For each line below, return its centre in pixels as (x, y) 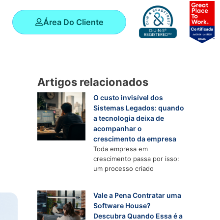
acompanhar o (118, 128)
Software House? (122, 206)
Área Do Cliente (73, 22)
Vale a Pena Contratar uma (137, 195)
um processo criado (124, 168)
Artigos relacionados (93, 82)
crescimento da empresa (135, 139)
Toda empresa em (121, 149)
